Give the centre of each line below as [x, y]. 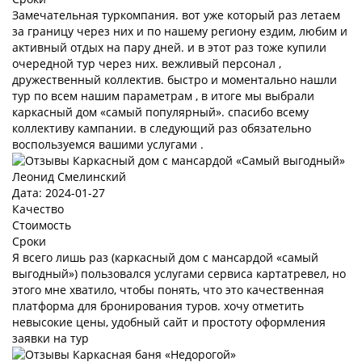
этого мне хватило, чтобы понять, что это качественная [168, 290]
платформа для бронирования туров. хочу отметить [158, 306]
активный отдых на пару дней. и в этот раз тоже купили [169, 47]
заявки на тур [51, 338]
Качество [38, 209]
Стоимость [42, 225]
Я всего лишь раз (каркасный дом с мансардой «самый [165, 257]
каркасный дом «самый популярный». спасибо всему [160, 112]
